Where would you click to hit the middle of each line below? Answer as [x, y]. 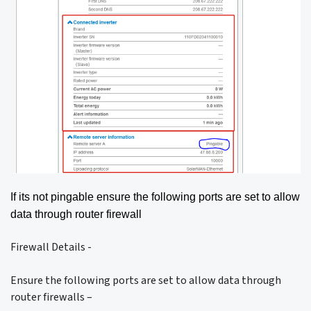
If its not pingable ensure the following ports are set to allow [155, 196]
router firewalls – [51, 297]
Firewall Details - [51, 247]
